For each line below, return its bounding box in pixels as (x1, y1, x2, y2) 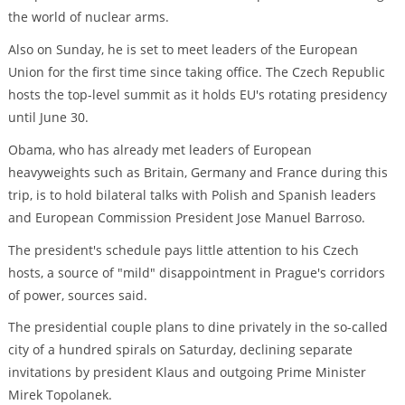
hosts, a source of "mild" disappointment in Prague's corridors (7, 263, 385, 281)
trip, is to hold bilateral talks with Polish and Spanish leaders (7, 185, 376, 203)
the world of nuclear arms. (7, 8, 169, 26)
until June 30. (7, 108, 89, 127)
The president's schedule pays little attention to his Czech (7, 240, 359, 259)
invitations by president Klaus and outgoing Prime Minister (7, 363, 366, 381)
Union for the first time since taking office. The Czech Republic (7, 63, 385, 81)
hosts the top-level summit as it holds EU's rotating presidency (7, 86, 387, 104)
